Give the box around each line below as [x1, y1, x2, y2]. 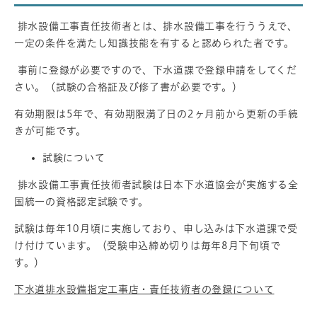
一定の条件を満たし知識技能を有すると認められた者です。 [14, 38, 294, 49]
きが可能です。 [14, 126, 86, 137]
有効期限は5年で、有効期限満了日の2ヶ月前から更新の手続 [14, 109, 299, 120]
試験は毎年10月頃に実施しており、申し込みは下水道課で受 [14, 224, 298, 234]
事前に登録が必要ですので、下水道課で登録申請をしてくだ [14, 65, 297, 76]
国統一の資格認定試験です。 [14, 197, 149, 207]
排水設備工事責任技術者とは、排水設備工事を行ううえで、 [14, 21, 298, 32]
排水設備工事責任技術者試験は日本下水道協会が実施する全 [14, 180, 299, 190]
